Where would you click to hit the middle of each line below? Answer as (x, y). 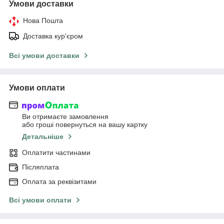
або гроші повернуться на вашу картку (85, 125)
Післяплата (40, 167)
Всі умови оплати (40, 200)
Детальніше (43, 137)
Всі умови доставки (44, 55)
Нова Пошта (43, 20)
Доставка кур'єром (53, 36)
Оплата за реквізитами (59, 182)
